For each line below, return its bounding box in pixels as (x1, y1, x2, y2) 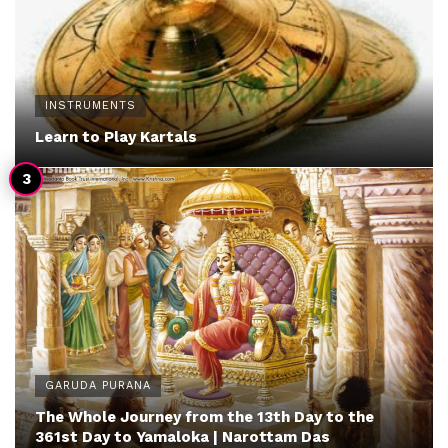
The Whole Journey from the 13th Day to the (35, 407, 374, 426)
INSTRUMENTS (45, 99, 136, 113)
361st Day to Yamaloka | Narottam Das (35, 427, 330, 446)
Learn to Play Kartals (35, 128, 197, 147)
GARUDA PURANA (45, 378, 151, 392)
